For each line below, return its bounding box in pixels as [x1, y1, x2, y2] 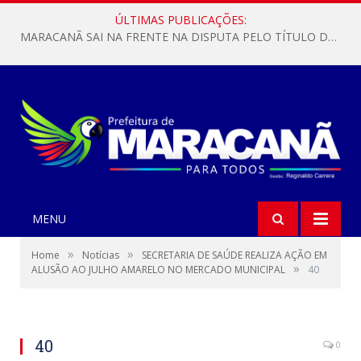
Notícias [82, 248, 119, 263]
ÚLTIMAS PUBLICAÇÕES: [114, 12, 247, 27]
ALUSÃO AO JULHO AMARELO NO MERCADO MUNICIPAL [31, 263, 285, 277]
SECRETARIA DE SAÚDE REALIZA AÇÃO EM [142, 248, 327, 263]
